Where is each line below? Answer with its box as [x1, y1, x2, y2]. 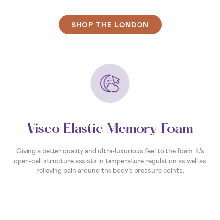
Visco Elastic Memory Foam [27, 122, 193, 136]
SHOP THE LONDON [71, 20, 149, 29]
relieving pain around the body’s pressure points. [36, 165, 184, 175]
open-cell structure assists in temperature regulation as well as [14, 156, 206, 165]
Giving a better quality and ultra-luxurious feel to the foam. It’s [16, 146, 204, 155]
